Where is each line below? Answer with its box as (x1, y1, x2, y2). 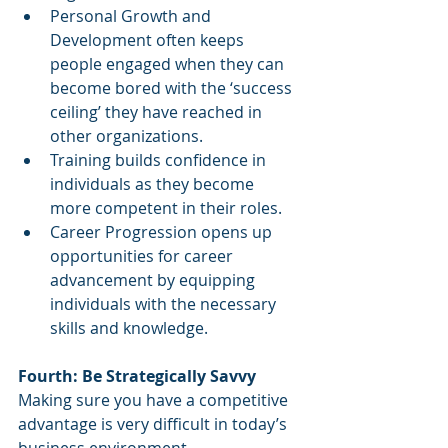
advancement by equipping (50, 269, 259, 291)
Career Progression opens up (50, 221, 276, 243)
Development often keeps (50, 29, 248, 51)
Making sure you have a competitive (18, 389, 292, 411)
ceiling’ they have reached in (50, 101, 266, 123)
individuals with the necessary (50, 293, 280, 315)
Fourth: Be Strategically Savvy (18, 365, 256, 387)
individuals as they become (50, 173, 258, 195)
